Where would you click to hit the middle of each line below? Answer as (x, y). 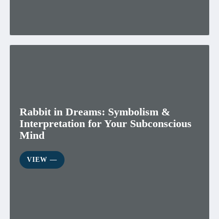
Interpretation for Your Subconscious (106, 123)
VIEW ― (42, 159)
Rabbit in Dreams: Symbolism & (95, 111)
